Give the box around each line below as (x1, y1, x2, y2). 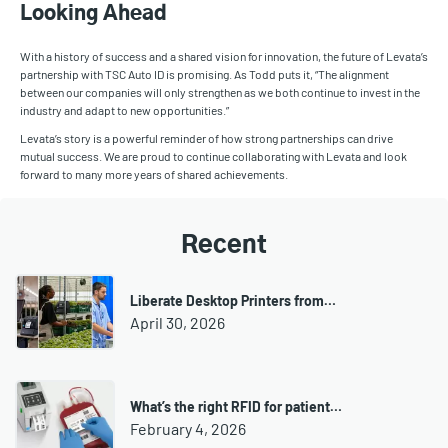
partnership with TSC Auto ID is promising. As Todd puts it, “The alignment (20, 67, 389, 82)
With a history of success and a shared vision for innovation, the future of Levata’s (20, 49, 428, 64)
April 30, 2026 (130, 312, 225, 332)
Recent (181, 234, 267, 259)
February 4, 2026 (130, 418, 246, 438)
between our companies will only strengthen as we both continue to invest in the (20, 85, 420, 100)
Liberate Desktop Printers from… (130, 291, 336, 309)
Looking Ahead (20, 4, 167, 25)
